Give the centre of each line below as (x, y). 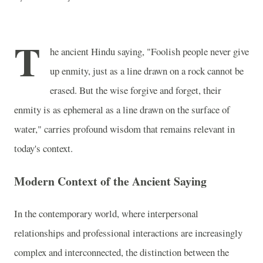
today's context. (43, 148)
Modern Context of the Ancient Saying (110, 181)
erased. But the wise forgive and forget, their (136, 90)
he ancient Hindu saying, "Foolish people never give (149, 51)
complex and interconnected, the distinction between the (122, 252)
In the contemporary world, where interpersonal (106, 214)
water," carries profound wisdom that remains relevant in (124, 129)
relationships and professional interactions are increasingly (128, 233)
